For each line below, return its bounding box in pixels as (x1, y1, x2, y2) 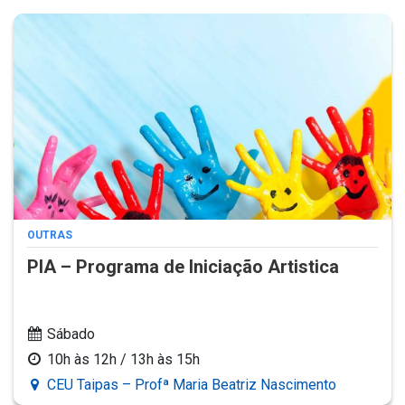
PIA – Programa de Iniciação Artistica (27, 256, 339, 278)
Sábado (47, 325, 95, 344)
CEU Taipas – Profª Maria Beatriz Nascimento (47, 376, 336, 394)
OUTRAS (27, 229, 72, 242)
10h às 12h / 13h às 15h (47, 351, 200, 369)
